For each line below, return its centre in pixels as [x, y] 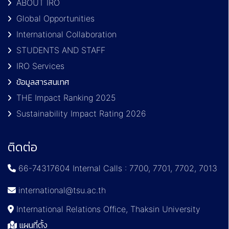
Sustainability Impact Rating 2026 [81, 113]
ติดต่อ [22, 147]
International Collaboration [66, 34]
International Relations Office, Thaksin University [107, 209]
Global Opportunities [55, 18]
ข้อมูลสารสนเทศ [43, 82]
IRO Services [40, 66]
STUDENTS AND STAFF [61, 50]
